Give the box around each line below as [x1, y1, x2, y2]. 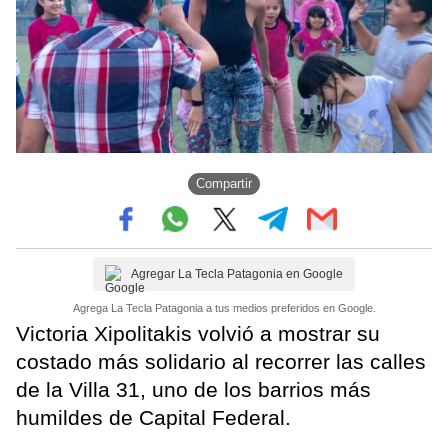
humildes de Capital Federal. [16, 405, 291, 429]
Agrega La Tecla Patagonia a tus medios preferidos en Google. [72, 301, 376, 314]
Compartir [196, 176, 252, 192]
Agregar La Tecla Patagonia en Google [131, 266, 343, 281]
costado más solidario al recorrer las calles [16, 349, 426, 373]
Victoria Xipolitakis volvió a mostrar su [16, 321, 380, 345]
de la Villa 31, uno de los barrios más [16, 377, 371, 401]
